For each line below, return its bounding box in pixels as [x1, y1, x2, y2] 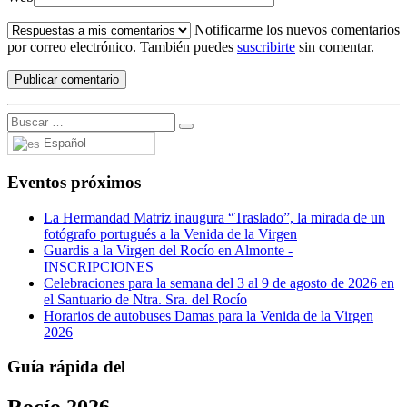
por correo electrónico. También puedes [7, 39, 237, 55]
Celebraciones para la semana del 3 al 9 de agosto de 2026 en [44, 274, 394, 291]
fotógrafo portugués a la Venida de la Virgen [44, 225, 297, 242]
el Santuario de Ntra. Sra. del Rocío [44, 291, 247, 307]
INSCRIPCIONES [44, 258, 154, 274]
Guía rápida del [7, 357, 125, 377]
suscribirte [237, 39, 295, 55]
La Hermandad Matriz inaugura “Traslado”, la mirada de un [44, 209, 385, 225]
